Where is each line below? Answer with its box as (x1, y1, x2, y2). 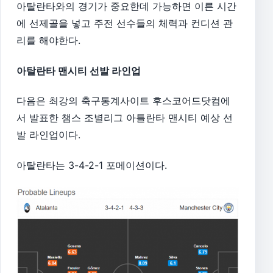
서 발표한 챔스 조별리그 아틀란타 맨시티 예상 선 (16, 112, 233, 124)
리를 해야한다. (16, 34, 80, 47)
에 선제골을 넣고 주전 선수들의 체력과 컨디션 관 (16, 17, 233, 30)
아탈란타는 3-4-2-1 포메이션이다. (16, 159, 167, 172)
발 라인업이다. (16, 129, 80, 141)
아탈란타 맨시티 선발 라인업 (16, 64, 141, 77)
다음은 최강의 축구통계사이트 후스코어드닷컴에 (16, 94, 230, 107)
